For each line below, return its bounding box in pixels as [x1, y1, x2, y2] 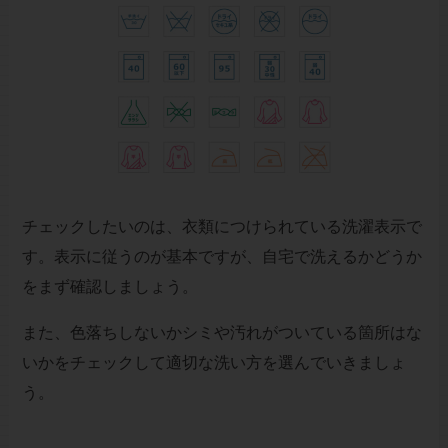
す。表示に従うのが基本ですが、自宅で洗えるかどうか [21, 247, 422, 267]
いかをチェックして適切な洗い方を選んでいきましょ [21, 353, 406, 373]
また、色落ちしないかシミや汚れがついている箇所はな [21, 323, 422, 343]
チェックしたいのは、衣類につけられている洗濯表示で [21, 217, 422, 237]
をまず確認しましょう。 [21, 277, 198, 297]
